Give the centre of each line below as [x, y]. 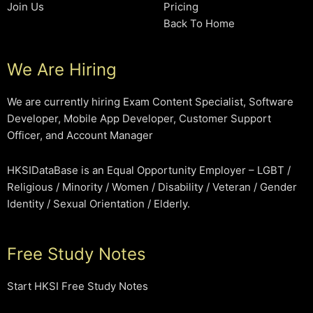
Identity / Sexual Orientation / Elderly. [98, 203]
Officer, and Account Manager [80, 135]
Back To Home [199, 23]
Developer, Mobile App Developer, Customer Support [139, 118]
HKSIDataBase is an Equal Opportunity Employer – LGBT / [148, 170]
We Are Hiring [61, 69]
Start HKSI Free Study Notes [77, 286]
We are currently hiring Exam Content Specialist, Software [150, 101]
